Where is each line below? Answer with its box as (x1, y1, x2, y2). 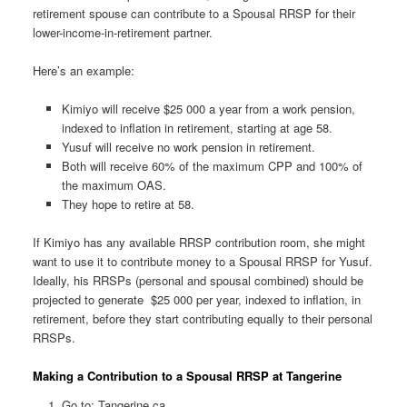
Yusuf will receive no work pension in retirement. (62, 138, 316, 156)
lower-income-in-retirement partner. (32, 23, 213, 41)
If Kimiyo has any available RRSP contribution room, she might (32, 233, 365, 252)
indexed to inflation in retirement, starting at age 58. (62, 119, 333, 137)
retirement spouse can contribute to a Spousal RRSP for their (32, 4, 355, 22)
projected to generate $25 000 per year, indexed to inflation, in (32, 291, 361, 309)
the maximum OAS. (62, 176, 167, 194)
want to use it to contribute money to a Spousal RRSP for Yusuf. (32, 253, 372, 271)
